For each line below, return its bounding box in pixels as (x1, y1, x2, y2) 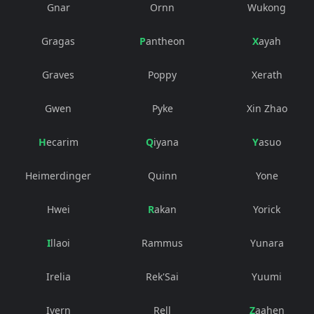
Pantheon (146, 34, 186, 48)
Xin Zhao (246, 102, 287, 116)
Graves (42, 68, 75, 82)
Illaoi (50, 236, 70, 250)
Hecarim (46, 135, 78, 149)
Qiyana (153, 135, 179, 149)
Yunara (250, 236, 284, 250)
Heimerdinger (25, 169, 92, 183)
